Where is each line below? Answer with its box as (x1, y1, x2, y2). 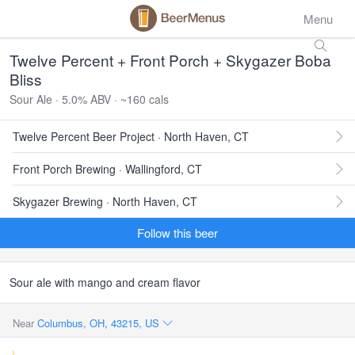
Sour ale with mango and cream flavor (10, 274, 200, 290)
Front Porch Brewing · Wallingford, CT (13, 161, 202, 177)
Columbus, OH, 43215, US (37, 315, 162, 330)
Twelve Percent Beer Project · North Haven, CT (13, 128, 249, 144)
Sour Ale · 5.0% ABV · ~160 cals (10, 91, 169, 107)
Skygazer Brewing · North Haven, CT (13, 193, 197, 209)
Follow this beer (137, 224, 218, 241)
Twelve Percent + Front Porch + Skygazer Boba (10, 49, 331, 71)
